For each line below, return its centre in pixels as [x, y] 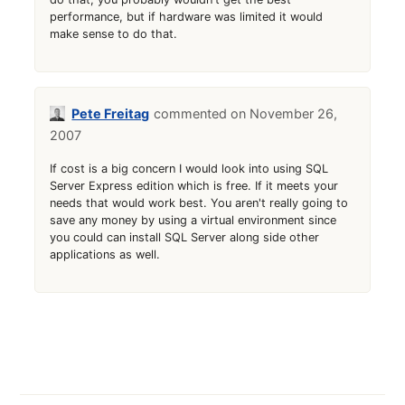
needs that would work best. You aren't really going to [199, 202]
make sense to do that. [114, 33]
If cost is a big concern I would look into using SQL [189, 168]
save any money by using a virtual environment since [193, 220]
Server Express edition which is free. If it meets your [194, 185]
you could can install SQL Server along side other [185, 237]
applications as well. [105, 254]
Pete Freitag [111, 113]
